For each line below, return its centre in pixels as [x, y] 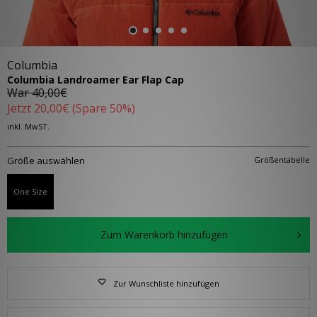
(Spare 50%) [104, 109]
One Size [30, 192]
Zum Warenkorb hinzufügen [164, 235]
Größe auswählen [46, 161]
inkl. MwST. [28, 127]
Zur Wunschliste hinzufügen [166, 284]
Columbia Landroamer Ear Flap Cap [96, 80]
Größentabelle [282, 160]
